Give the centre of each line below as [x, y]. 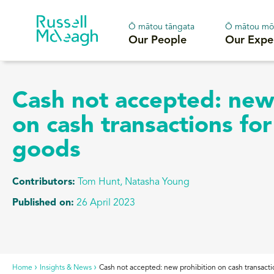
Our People [157, 40]
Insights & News [66, 268]
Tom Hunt [99, 182]
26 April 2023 [106, 203]
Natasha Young [157, 182]
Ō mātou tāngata [161, 27]
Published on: [43, 203]
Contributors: [44, 182]
